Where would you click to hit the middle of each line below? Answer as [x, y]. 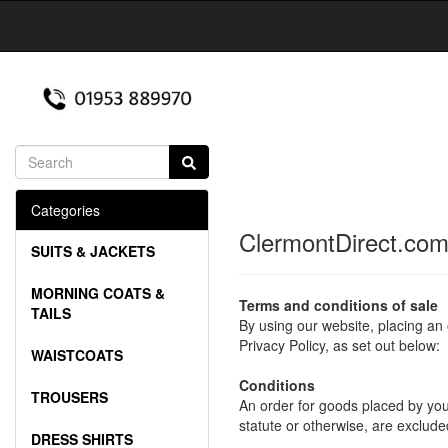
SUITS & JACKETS [93, 251]
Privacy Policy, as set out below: [339, 345]
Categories [65, 210]
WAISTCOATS [77, 355]
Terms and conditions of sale [338, 305]
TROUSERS [69, 397]
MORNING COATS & [98, 293]
